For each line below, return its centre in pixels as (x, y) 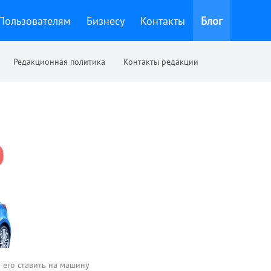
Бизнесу (106, 21)
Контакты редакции (161, 62)
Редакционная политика (59, 62)
